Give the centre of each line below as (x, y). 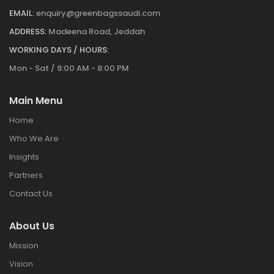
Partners (26, 176)
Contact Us (31, 194)
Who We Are (34, 139)
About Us (32, 226)
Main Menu (36, 101)
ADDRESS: (28, 32)
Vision (21, 264)
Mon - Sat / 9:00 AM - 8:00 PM (69, 68)
